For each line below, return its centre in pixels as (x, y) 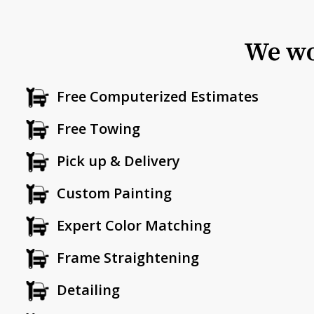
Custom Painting (114, 193)
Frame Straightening (128, 258)
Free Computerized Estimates (158, 97)
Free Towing (98, 129)
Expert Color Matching (134, 226)
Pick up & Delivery (118, 161)
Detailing (88, 290)
